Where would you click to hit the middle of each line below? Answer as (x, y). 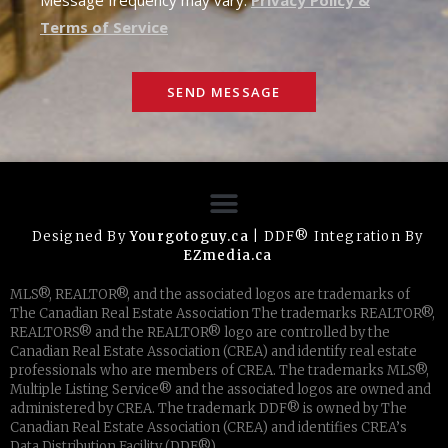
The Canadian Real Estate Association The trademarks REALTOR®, (222, 313)
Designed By (81, 236)
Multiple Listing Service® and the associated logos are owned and (220, 389)
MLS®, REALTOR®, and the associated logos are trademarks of (210, 294)
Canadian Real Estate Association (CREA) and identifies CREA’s (208, 427)
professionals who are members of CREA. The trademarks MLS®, (219, 370)
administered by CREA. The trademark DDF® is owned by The (208, 408)
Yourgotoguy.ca (189, 236)
